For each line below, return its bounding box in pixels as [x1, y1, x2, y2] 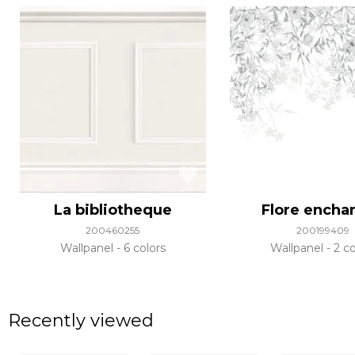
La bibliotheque [53, 201, 172, 219]
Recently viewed [8, 310, 154, 332]
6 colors [120, 241, 166, 256]
